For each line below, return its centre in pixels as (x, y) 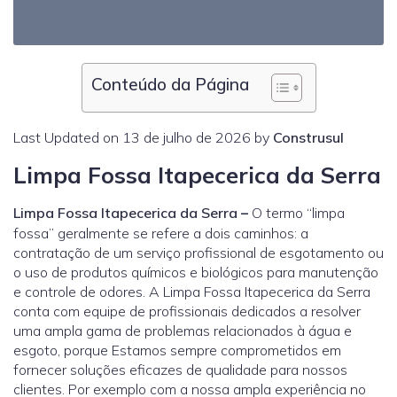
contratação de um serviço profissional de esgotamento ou (198, 252)
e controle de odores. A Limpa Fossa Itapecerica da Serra (192, 291)
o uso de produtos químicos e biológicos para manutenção (196, 272)
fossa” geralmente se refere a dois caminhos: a (161, 233)
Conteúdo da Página (170, 84)
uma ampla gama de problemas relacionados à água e (183, 330)
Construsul (308, 137)
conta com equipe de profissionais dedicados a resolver (187, 311)
